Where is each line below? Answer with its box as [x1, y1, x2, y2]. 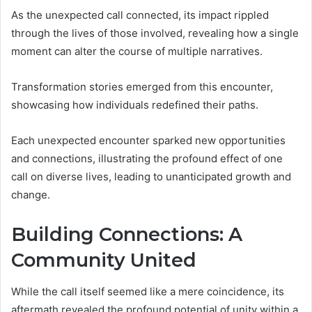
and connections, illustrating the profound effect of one [11, 152, 283, 166]
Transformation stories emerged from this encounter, [11, 80, 273, 94]
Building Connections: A [11, 223, 242, 247]
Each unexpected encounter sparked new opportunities [11, 134, 286, 148]
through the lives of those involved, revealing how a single [11, 26, 299, 40]
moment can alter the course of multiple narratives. [11, 45, 263, 58]
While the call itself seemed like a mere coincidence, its [11, 284, 284, 298]
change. [11, 188, 50, 202]
